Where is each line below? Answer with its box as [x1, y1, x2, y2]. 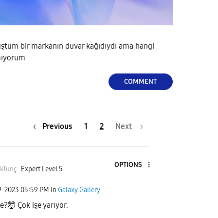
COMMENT [124, 77, 157, 86]
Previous [42, 122, 72, 131]
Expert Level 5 [20, 165, 63, 174]
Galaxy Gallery [58, 185, 100, 194]
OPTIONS [114, 160, 142, 169]
